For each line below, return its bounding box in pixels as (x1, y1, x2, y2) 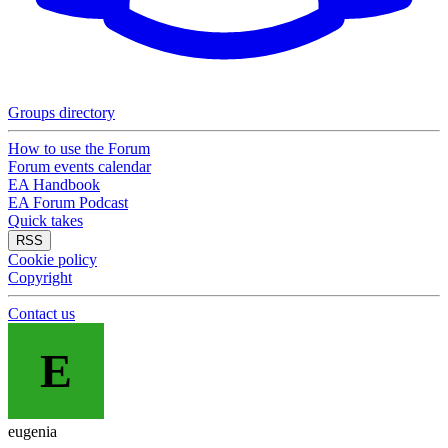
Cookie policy (8, 251, 97, 268)
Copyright (8, 269, 72, 286)
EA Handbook (8, 176, 100, 193)
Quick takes (8, 212, 83, 229)
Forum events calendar (8, 158, 151, 175)
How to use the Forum (8, 140, 150, 157)
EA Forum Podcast (8, 194, 128, 211)
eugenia (8, 423, 57, 440)
